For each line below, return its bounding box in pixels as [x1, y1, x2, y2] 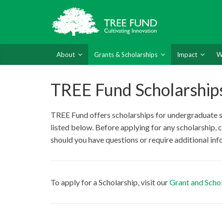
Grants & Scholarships [94, 51, 158, 59]
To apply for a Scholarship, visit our [51, 177, 169, 187]
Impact [177, 51, 197, 59]
